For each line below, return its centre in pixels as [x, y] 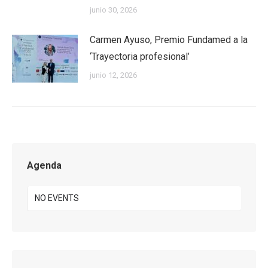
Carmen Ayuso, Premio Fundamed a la [169, 40]
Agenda [44, 165]
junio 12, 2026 [113, 75]
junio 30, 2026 [113, 10]
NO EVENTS [57, 198]
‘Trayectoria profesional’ [140, 57]
